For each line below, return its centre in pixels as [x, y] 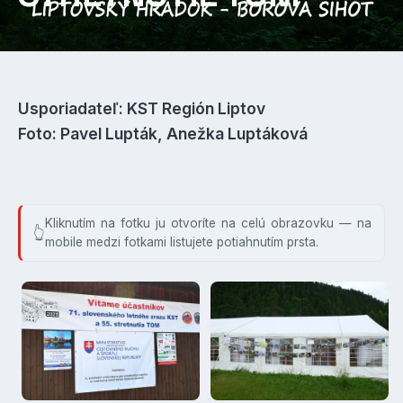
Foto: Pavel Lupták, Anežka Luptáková [163, 134]
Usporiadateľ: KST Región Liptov [142, 108]
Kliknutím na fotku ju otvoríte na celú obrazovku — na [208, 223]
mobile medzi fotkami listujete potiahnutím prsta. [182, 242]
